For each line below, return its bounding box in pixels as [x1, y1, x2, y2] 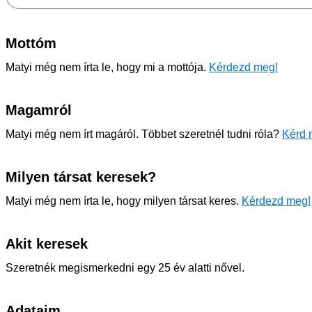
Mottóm [6, 36, 56, 51]
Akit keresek [6, 236, 88, 251]
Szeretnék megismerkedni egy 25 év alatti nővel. [6, 262, 244, 274]
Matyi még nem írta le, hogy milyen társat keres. [6, 195, 242, 207]
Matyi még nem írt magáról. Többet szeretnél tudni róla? [6, 128, 282, 140]
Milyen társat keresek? [6, 169, 156, 185]
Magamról [6, 102, 72, 118]
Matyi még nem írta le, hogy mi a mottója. [6, 61, 209, 73]
